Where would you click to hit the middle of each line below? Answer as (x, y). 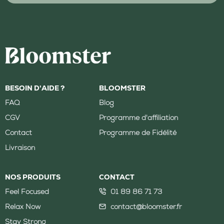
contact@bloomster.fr (146, 207)
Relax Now (23, 207)
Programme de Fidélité (138, 133)
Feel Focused (27, 192)
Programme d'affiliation (139, 118)
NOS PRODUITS (33, 177)
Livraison (20, 148)
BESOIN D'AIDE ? (35, 88)
